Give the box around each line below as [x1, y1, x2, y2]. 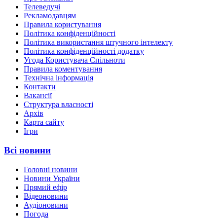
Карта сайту [24, 118, 64, 127]
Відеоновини [24, 191, 68, 200]
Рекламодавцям [24, 11, 76, 20]
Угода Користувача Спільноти [24, 56, 125, 65]
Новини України [24, 174, 80, 183]
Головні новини [24, 165, 77, 174]
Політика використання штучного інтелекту [24, 38, 173, 47]
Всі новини [4, 145, 51, 156]
